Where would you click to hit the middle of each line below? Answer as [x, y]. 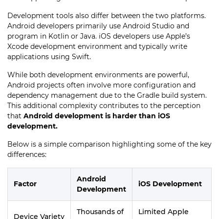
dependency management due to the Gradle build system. [107, 95]
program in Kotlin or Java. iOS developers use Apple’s [99, 36]
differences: [27, 154]
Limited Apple [164, 212]
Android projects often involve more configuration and [101, 85]
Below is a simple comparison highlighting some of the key [109, 144]
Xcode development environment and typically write [97, 46]
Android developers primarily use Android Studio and [98, 26]
